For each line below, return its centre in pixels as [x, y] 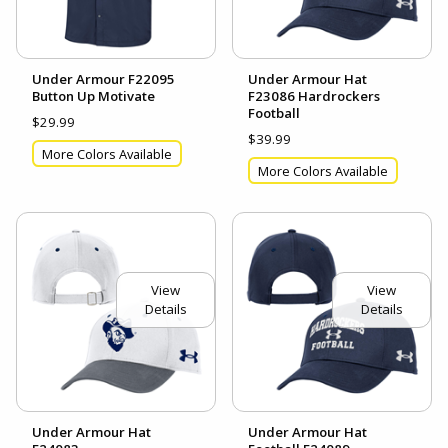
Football [274, 113]
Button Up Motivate [93, 96]
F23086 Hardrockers [314, 96]
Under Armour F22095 [103, 79]
